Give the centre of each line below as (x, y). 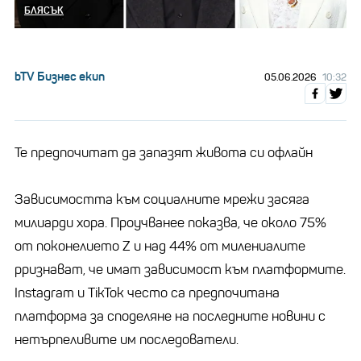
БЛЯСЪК (44, 10)
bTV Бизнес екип (60, 76)
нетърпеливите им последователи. (127, 339)
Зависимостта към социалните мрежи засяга (162, 199)
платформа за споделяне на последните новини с (170, 316)
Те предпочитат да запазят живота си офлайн (164, 152)
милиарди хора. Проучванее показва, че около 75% (170, 222)
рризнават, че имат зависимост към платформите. (180, 269)
